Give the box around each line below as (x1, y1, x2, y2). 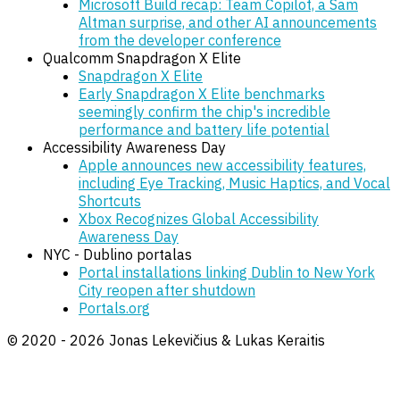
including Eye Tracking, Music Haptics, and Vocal (79, 173, 390, 192)
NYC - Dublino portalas (43, 245, 192, 263)
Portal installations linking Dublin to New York (79, 262, 375, 281)
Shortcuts (79, 191, 141, 210)
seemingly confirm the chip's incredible (79, 102, 330, 121)
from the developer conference (79, 30, 281, 49)
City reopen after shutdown (79, 280, 255, 299)
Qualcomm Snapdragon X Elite (43, 48, 241, 67)
